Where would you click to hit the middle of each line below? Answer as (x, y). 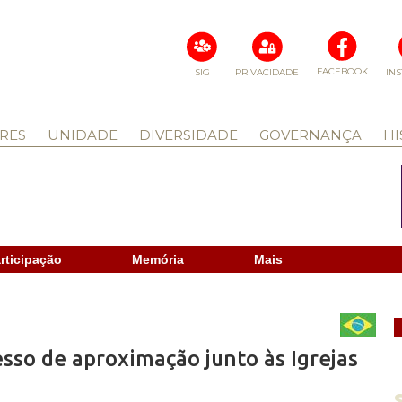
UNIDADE (82, 135)
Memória (158, 259)
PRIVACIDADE (267, 72)
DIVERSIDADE (188, 135)
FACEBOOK (342, 71)
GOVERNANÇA (310, 135)
